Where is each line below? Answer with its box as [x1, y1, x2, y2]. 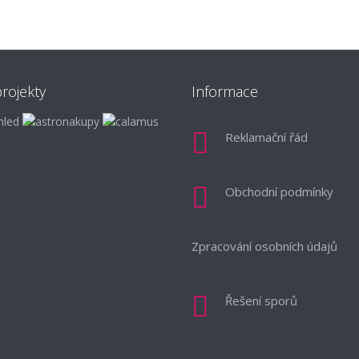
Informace [192, 81, 258, 101]
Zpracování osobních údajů [192, 237, 337, 254]
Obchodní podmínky [225, 183, 333, 200]
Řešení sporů [225, 292, 297, 309]
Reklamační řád [225, 128, 308, 145]
